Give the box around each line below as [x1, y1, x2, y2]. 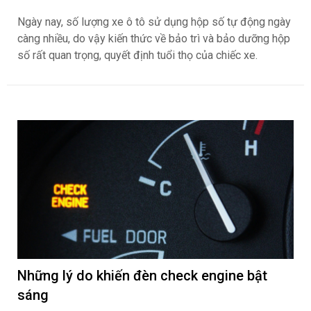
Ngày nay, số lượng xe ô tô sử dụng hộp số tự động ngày [17, 15, 291, 29]
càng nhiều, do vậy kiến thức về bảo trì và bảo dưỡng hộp [17, 32, 290, 46]
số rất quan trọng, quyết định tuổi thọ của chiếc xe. [17, 49, 258, 62]
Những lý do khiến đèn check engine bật [17, 267, 267, 285]
